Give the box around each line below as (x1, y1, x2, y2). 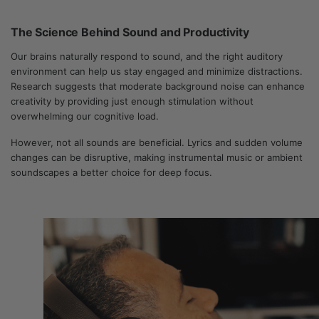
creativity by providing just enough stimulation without (11, 95, 253, 107)
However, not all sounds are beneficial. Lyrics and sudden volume (11, 137, 303, 148)
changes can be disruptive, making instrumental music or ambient (11, 152, 303, 163)
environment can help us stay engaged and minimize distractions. (11, 66, 303, 77)
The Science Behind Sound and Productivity (11, 25, 249, 39)
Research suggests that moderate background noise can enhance (11, 80, 305, 92)
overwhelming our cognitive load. (11, 110, 162, 122)
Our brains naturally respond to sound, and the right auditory (11, 51, 283, 62)
